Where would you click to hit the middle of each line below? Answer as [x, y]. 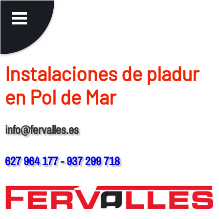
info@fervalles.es [42, 129]
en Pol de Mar [60, 97]
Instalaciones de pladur [102, 73]
